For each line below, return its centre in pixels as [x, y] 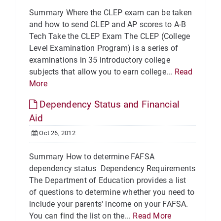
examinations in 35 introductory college [100, 60]
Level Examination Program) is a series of [104, 48]
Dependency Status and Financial [109, 104]
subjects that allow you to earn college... [102, 72]
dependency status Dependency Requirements [112, 168]
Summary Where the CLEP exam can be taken [111, 13]
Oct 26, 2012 [56, 133]
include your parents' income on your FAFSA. [109, 204]
